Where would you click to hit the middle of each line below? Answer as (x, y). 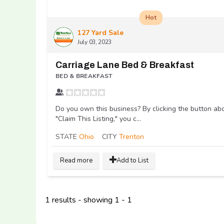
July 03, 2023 (95, 42)
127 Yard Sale (100, 32)
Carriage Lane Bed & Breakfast (125, 65)
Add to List (132, 160)
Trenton (131, 136)
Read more (76, 160)
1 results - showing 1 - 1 (88, 200)
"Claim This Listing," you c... (98, 118)
